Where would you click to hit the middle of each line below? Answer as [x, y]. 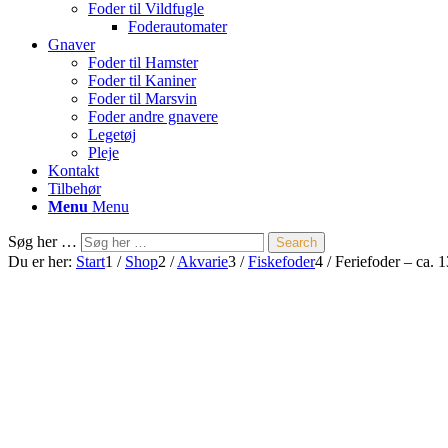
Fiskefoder [281, 261]
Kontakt [73, 170]
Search [296, 242]
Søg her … [42, 241]
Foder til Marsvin [142, 98]
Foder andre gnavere [153, 116]
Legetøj [112, 134]
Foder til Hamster [143, 62]
